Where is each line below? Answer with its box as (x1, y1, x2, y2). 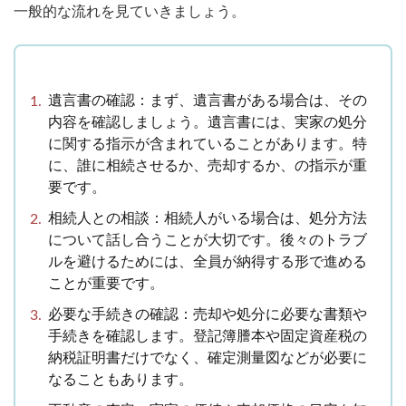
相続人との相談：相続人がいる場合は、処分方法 (48, 211, 367, 227)
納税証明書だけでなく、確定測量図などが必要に (48, 351, 367, 366)
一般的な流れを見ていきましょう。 (14, 5, 246, 20)
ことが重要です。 (48, 276, 164, 292)
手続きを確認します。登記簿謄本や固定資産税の (48, 329, 367, 344)
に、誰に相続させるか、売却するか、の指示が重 (48, 159, 367, 174)
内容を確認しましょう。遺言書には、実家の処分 (48, 115, 367, 130)
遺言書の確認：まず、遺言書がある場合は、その (48, 93, 367, 109)
